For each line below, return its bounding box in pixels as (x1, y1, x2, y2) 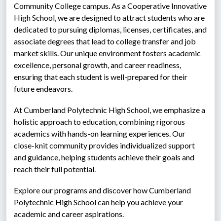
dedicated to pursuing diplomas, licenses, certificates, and (14, 25, 207, 34)
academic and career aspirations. (14, 209, 124, 219)
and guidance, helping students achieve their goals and (14, 152, 195, 162)
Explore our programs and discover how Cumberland (14, 185, 191, 195)
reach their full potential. (14, 164, 96, 174)
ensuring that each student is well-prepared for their (14, 72, 188, 81)
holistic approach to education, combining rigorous (14, 117, 185, 126)
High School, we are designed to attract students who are (14, 13, 205, 22)
